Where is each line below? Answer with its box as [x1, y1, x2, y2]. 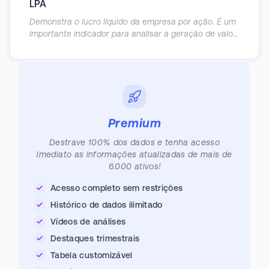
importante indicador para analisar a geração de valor [29, 29, 236, 38]
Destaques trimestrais [50, 234, 140, 243]
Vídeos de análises [50, 217, 126, 226]
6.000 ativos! [108, 162, 161, 171]
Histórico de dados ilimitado [50, 200, 163, 210]
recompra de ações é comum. [29, 53, 145, 62]
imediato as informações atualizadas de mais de [37, 150, 232, 159]
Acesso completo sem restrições [50, 183, 183, 193]
